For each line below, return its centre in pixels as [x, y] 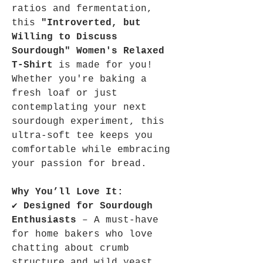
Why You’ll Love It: [68, 192]
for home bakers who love [82, 234]
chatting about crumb [70, 248]
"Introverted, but [91, 23]
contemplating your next [79, 107]
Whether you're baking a [79, 79]
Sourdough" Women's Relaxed [88, 51]
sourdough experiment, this [88, 121]
